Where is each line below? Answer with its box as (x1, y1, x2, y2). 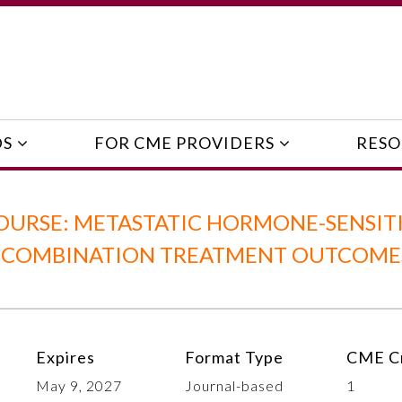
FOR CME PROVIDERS (93, 133, 275, 153)
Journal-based (185, 376, 284, 394)
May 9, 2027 (36, 376, 122, 394)
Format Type (185, 346, 284, 367)
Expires (36, 346, 95, 367)
